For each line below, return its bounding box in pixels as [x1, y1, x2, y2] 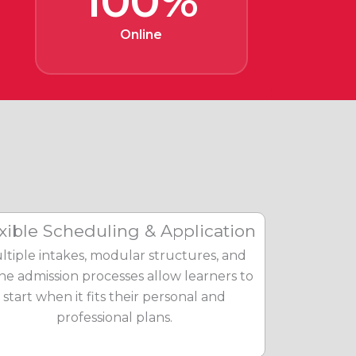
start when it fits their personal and [2, 289, 226, 304]
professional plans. [56, 310, 172, 325]
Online [120, 27, 163, 42]
